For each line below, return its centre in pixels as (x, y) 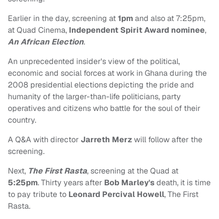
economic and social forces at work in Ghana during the (107, 73)
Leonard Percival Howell (116, 195)
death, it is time (183, 183)
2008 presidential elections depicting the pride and (101, 85)
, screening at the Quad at (133, 171)
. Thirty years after (71, 183)
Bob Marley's (129, 183)
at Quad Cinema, (37, 30)
